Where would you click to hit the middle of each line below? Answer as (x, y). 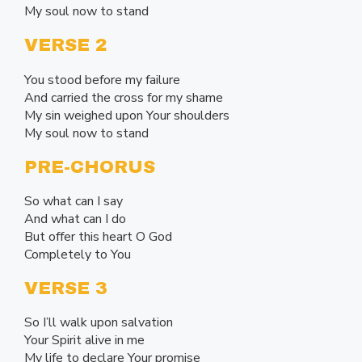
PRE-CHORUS (90, 167)
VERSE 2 (66, 46)
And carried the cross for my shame (124, 97)
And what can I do (75, 219)
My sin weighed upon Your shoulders (127, 115)
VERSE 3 (66, 289)
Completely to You (78, 254)
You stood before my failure (102, 80)
